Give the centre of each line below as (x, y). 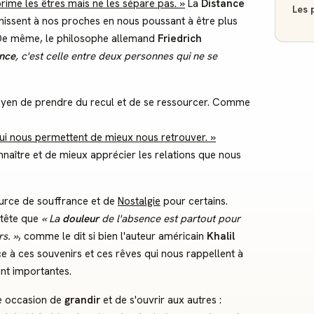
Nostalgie (139, 201)
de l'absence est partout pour (170, 219)
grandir (82, 300)
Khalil (221, 236)
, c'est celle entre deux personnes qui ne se (116, 56)
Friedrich (180, 39)
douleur (81, 219)
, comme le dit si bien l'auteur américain (112, 236)
